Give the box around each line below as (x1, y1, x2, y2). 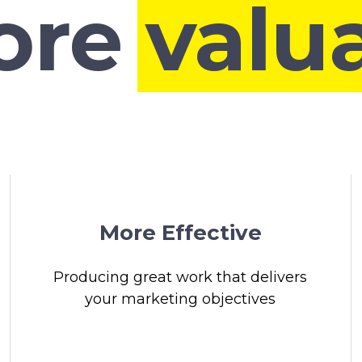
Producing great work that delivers (53, 268, 308, 286)
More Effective (99, 220, 262, 246)
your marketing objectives (85, 290, 276, 308)
